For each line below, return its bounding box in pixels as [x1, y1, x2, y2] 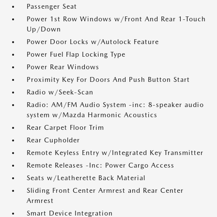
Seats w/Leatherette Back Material [27, 174, 145, 182]
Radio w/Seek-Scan [27, 88, 93, 96]
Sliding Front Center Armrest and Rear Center [27, 186, 184, 194]
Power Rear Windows [27, 63, 99, 71]
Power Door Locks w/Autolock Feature [27, 38, 159, 46]
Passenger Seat [27, 2, 77, 10]
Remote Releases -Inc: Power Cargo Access [27, 161, 174, 169]
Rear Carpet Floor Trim [27, 124, 104, 131]
